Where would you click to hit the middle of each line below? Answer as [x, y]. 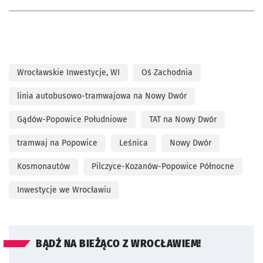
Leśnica [134, 143]
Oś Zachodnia [167, 72]
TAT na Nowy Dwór [183, 119]
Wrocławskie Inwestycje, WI [68, 72]
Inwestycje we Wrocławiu [64, 190]
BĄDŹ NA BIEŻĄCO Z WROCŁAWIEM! [119, 244]
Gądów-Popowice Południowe [72, 119]
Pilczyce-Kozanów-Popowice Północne [163, 166]
